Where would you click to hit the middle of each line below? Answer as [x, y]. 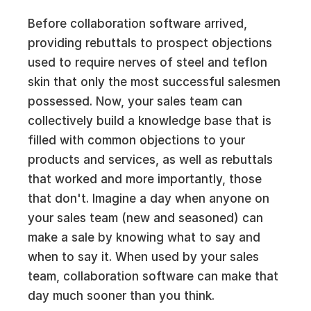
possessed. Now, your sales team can [135, 101]
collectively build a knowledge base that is [150, 121]
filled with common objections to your [136, 140]
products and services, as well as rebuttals [150, 160]
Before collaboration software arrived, [137, 24]
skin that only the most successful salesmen [154, 82]
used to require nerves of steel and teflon [148, 62]
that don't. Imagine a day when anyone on [149, 199]
